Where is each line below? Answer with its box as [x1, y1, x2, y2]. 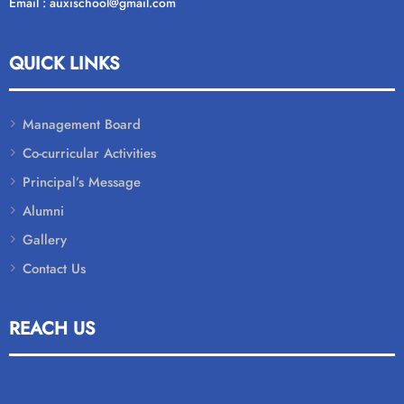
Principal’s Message [23, 171, 141, 192]
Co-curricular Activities [23, 142, 156, 163]
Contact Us [23, 258, 86, 279]
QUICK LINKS [9, 50, 120, 77]
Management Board [23, 114, 141, 134]
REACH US [9, 315, 96, 342]
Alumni [23, 200, 64, 221]
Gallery [23, 229, 67, 250]
